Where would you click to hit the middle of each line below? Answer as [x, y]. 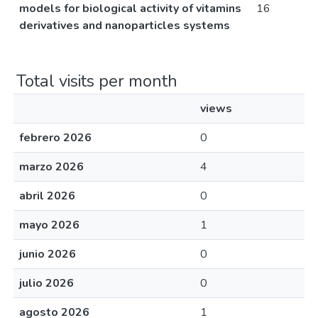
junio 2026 [48, 254]
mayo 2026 [49, 225]
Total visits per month [97, 81]
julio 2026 [46, 283]
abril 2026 [47, 196]
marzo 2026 [51, 167]
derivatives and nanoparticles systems [125, 26]
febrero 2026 [55, 138]
